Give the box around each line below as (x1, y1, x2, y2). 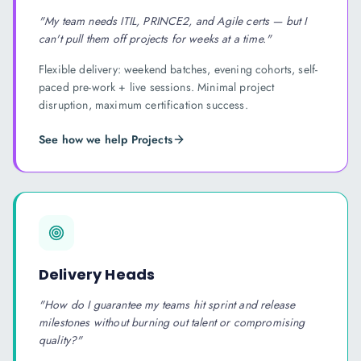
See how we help (39, 131, 131, 147)
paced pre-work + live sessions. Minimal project (39, 79, 275, 95)
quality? (39, 332, 77, 348)
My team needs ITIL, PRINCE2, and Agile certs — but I (44, 13, 307, 29)
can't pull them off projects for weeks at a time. (39, 31, 266, 47)
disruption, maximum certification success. (39, 97, 248, 113)
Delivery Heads (39, 264, 156, 284)
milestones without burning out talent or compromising (39, 314, 305, 330)
